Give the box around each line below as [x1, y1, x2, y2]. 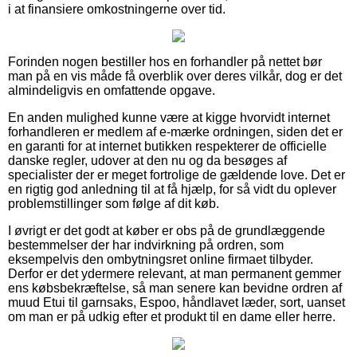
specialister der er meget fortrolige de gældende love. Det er [8, 167, 345, 182]
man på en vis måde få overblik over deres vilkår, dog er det [8, 69, 342, 83]
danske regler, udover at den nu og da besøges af [8, 153, 287, 167]
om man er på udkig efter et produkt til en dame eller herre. [8, 309, 335, 324]
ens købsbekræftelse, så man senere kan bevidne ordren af [8, 280, 342, 295]
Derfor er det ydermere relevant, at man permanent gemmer [8, 266, 341, 280]
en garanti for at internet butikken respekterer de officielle [8, 139, 327, 153]
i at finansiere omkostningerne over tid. [8, 2, 226, 16]
